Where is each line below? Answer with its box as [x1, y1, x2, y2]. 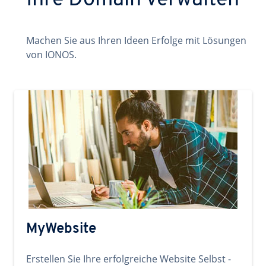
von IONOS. [26, 48, 77, 61]
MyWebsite [26, 222, 96, 236]
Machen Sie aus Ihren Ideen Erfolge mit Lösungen [26, 34, 246, 47]
